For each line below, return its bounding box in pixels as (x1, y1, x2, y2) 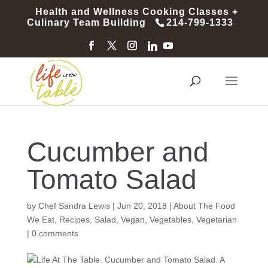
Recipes (59, 215, 90, 224)
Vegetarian (196, 215, 237, 224)
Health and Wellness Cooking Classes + (35, 7, 239, 17)
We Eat (26, 215, 54, 224)
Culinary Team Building (26, 17, 146, 28)
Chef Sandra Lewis (38, 201, 110, 211)
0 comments (31, 229, 78, 238)
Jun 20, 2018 (117, 201, 167, 211)
